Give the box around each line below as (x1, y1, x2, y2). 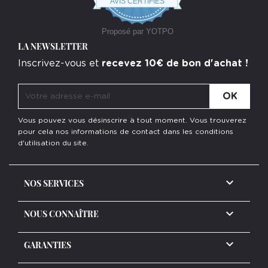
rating (165, 2, 186, 13)
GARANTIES (24, 239, 71, 251)
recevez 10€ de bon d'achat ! (102, 59, 248, 69)
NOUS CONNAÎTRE (24, 208, 99, 220)
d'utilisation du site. (18, 139, 89, 147)
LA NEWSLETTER (18, 41, 88, 53)
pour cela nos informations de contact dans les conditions (18, 128, 233, 136)
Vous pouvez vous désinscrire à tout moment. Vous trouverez (18, 117, 246, 124)
